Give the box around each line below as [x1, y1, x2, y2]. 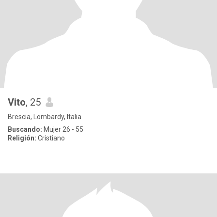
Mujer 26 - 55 [42, 125, 83, 133]
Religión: [8, 134, 36, 142]
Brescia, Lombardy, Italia [8, 113, 81, 121]
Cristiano [36, 134, 65, 142]
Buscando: [8, 125, 42, 133]
